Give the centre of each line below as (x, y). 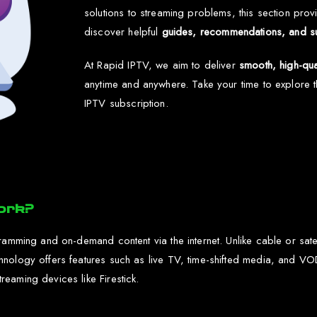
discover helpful (123, 32)
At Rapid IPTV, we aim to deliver (162, 65)
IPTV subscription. (126, 103)
